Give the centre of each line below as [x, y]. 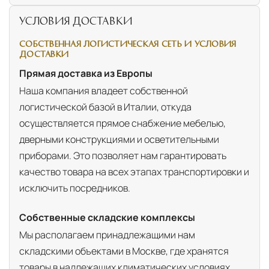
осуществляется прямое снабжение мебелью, [122, 123]
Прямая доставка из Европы [86, 73]
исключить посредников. [75, 188]
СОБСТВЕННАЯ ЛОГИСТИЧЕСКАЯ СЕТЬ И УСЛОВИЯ [128, 43]
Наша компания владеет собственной [104, 91]
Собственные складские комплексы [107, 217]
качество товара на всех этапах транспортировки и [134, 172]
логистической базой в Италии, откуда [105, 107]
